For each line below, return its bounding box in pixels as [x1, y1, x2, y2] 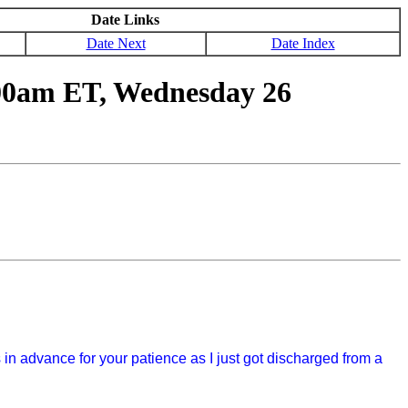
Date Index [270, 36, 335, 51]
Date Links [91, 12, 159, 27]
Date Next [86, 36, 146, 51]
